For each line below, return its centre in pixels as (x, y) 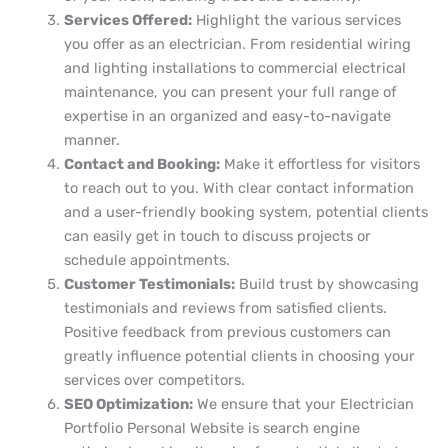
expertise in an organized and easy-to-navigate (227, 115)
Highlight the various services (296, 19)
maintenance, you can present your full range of (230, 91)
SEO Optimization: (128, 403)
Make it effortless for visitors (319, 163)
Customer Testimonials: (149, 283)
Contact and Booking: (141, 163)
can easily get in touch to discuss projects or (217, 235)
